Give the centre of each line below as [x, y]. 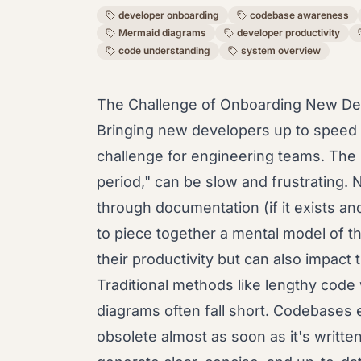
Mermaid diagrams [162, 33]
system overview [281, 50]
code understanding [164, 50]
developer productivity [288, 33]
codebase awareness [299, 15]
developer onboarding [169, 15]
